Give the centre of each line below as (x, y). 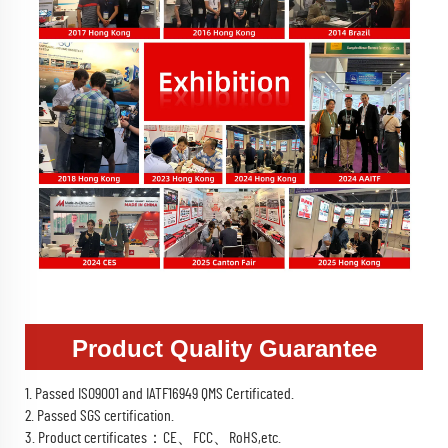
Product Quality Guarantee (224, 348)
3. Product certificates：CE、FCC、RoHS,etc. (153, 437)
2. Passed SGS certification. (99, 415)
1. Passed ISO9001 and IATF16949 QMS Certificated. (159, 393)
